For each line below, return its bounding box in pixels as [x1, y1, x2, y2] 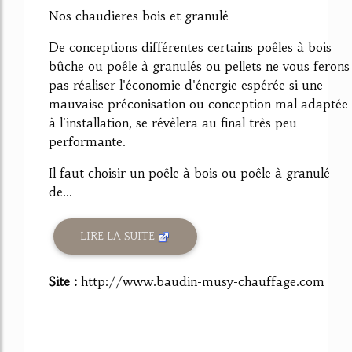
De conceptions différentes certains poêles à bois [49, 38, 332, 55]
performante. [49, 133, 126, 149]
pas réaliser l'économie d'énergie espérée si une [49, 76, 323, 93]
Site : [49, 273, 81, 289]
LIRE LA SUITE [80, 229, 159, 244]
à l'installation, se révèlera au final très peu [49, 114, 297, 130]
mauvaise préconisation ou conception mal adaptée [49, 95, 348, 112]
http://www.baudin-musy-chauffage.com [81, 273, 324, 289]
